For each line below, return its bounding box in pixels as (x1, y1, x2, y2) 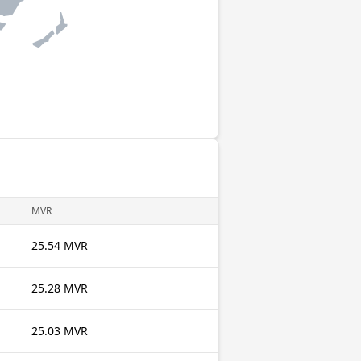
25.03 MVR (31, 323, 88, 338)
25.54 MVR (31, 238, 88, 253)
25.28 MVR (31, 280, 88, 296)
